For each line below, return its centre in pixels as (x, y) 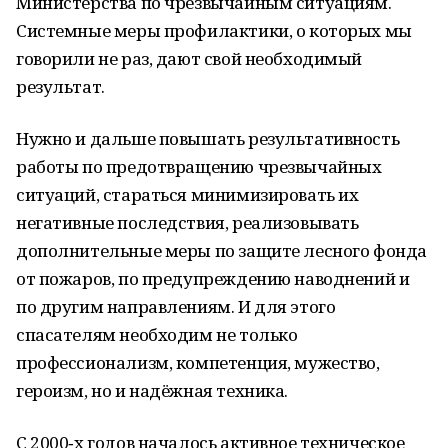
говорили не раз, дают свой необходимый (189, 58)
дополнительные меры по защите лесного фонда (221, 250)
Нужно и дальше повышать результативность (208, 138)
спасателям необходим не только (157, 334)
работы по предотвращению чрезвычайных (199, 166)
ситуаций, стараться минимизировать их (187, 194)
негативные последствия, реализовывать (187, 222)
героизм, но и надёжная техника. (152, 390)
